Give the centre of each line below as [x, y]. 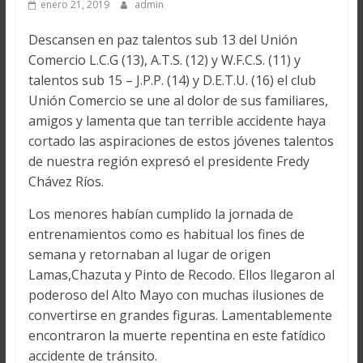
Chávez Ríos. [66, 181]
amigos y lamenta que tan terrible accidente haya [177, 121]
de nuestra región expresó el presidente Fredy [169, 161]
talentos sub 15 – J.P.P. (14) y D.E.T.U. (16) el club [172, 80]
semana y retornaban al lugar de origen [149, 254]
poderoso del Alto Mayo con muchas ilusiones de [176, 295]
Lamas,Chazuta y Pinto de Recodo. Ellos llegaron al [181, 275]
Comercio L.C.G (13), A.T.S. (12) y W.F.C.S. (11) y [164, 60]
